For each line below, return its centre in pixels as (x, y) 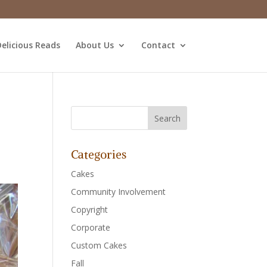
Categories (99, 154)
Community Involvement (119, 192)
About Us (94, 45)
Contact (158, 45)
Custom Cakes (99, 245)
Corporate (91, 227)
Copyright (90, 209)
